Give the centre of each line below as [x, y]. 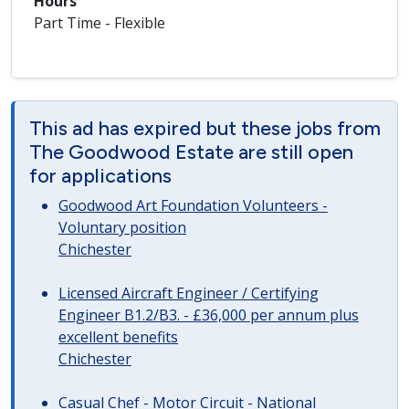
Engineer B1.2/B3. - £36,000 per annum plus [209, 315]
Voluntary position [122, 227]
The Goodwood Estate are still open [191, 152]
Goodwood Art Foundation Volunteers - [193, 205]
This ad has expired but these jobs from [205, 128]
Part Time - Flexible [100, 23]
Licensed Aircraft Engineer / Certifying [189, 293]
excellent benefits [118, 337]
